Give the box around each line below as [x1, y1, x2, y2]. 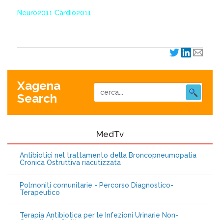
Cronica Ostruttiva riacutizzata [20, 159, 121, 166]
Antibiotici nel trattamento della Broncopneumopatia [20, 151, 196, 159]
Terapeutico [20, 189, 60, 196]
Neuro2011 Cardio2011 [17, 9, 91, 17]
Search [17, 91, 57, 106]
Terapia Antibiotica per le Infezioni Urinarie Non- [20, 211, 178, 219]
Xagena [17, 79, 60, 93]
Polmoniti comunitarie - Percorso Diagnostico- [20, 181, 173, 189]
